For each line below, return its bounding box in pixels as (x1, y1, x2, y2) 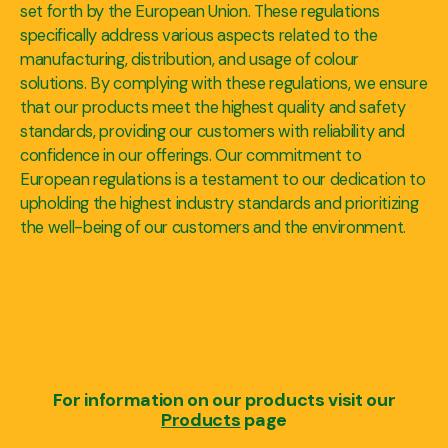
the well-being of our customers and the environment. (20, 216, 406, 238)
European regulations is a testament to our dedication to (20, 168, 426, 190)
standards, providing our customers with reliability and (20, 120, 405, 142)
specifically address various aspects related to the (20, 24, 378, 46)
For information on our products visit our (52, 387, 396, 412)
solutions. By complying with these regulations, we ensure (20, 72, 428, 94)
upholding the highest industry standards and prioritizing (20, 192, 419, 214)
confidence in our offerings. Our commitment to (20, 144, 362, 166)
